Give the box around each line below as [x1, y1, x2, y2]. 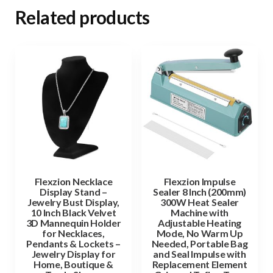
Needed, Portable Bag [151, 238, 248, 250]
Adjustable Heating [157, 217, 242, 229]
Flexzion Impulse [163, 175, 236, 188]
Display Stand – [40, 186, 107, 198]
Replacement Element [152, 258, 247, 271]
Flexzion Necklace [34, 175, 113, 188]
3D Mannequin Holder [26, 217, 121, 229]
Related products [15, 6, 150, 29]
